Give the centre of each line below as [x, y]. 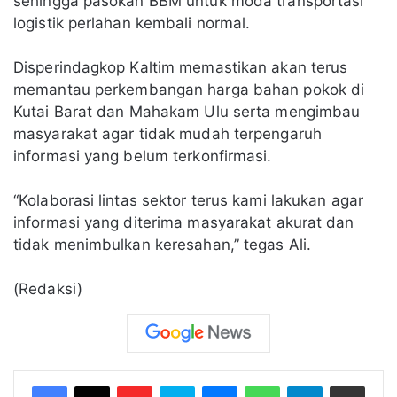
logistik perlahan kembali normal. [132, 23]
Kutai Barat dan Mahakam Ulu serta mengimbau [187, 112]
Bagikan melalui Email [378, 386]
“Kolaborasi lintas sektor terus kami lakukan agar [188, 200]
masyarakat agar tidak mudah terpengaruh [167, 134]
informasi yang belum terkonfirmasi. [143, 156]
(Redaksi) [48, 289]
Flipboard [177, 386]
